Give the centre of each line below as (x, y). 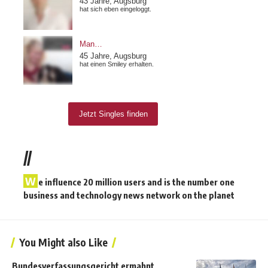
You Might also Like (63, 243)
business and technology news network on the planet (129, 195)
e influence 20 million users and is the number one (136, 182)
